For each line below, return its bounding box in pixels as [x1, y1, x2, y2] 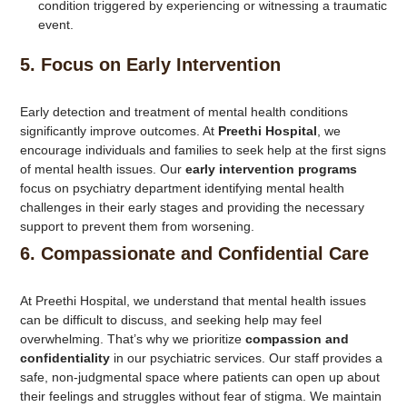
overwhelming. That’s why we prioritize [19, 332, 245, 346]
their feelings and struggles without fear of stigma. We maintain [19, 389, 382, 403]
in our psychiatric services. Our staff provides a [109, 351, 382, 365]
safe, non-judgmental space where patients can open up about [19, 370, 380, 384]
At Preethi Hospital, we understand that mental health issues [19, 293, 366, 308]
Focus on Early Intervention [40, 55, 281, 74]
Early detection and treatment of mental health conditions [19, 104, 348, 119]
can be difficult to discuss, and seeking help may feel [19, 313, 322, 327]
